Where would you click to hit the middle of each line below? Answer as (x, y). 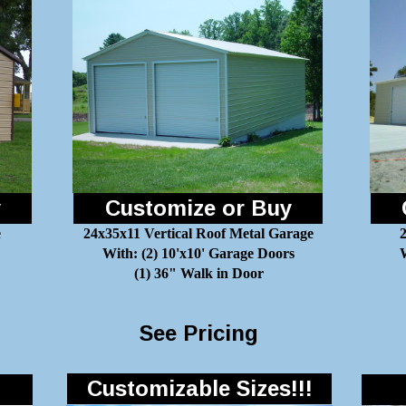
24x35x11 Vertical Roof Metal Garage (198, 233)
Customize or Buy (198, 208)
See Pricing (198, 333)
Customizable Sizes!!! (199, 388)
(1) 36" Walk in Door (198, 273)
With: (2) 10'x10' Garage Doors (198, 253)
